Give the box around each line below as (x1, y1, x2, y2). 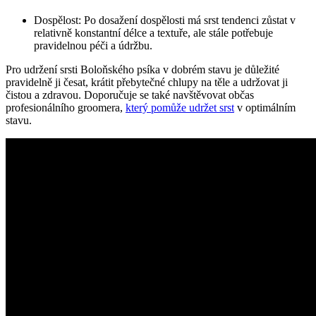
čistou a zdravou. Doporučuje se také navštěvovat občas (6, 88, 254, 101)
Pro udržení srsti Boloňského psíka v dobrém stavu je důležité (6, 63, 279, 75)
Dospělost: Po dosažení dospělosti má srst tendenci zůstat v (34, 13, 296, 26)
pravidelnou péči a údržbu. (34, 39, 152, 51)
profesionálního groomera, (6, 101, 126, 114)
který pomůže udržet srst (126, 101, 234, 114)
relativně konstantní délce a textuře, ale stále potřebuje (34, 26, 273, 39)
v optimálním (234, 101, 296, 114)
